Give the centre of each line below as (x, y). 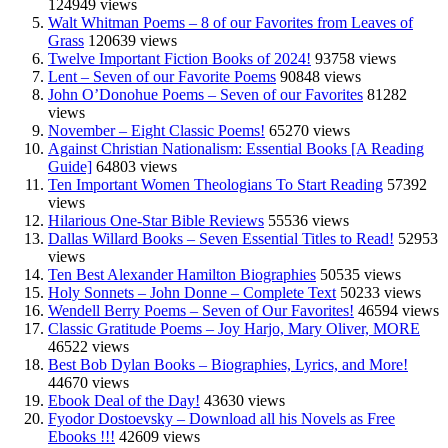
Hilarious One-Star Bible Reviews (156, 221)
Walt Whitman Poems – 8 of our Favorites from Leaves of (230, 23)
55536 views (308, 221)
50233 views (380, 293)
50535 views (360, 275)
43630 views (244, 401)
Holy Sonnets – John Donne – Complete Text (192, 293)
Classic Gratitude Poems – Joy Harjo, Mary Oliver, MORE (234, 329)
